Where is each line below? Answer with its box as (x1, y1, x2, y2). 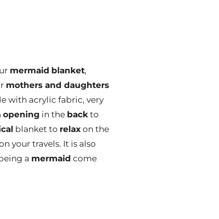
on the (81, 124, 109, 134)
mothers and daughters (6, 80, 109, 90)
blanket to (13, 124, 60, 134)
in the (40, 109, 67, 119)
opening (3, 109, 40, 119)
